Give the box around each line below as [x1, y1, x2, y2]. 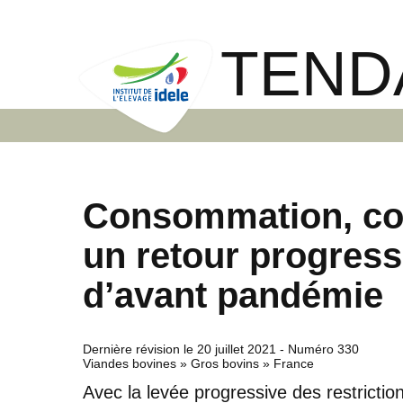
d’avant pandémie [83, 274, 383, 315]
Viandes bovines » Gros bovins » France [83, 355, 314, 371]
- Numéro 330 [276, 341, 359, 356]
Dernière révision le [83, 341, 197, 356]
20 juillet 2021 [197, 341, 276, 356]
